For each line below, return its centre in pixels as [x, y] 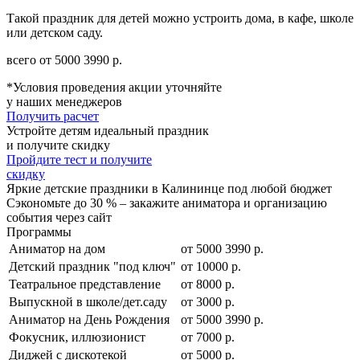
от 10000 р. [211, 266]
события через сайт [59, 217]
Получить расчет [53, 116]
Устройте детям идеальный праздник [108, 130]
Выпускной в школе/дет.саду [88, 301]
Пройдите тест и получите [79, 159]
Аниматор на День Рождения [89, 319]
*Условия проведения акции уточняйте [114, 87]
